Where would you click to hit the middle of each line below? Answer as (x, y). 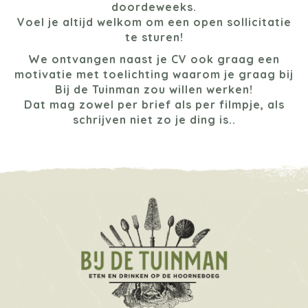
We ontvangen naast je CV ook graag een (154, 59)
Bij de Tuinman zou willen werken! (154, 89)
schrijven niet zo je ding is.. (154, 119)
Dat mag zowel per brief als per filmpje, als (154, 104)
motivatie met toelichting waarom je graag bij (154, 74)
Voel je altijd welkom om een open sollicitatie (154, 22)
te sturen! (154, 37)
